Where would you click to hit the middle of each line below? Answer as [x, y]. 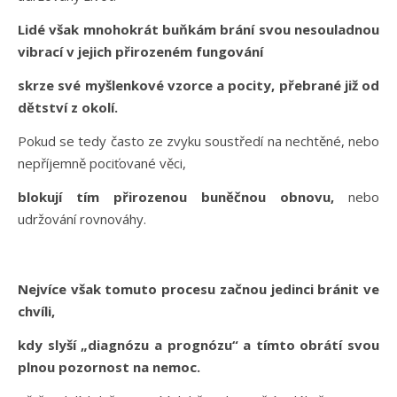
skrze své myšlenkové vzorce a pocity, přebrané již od [198, 86]
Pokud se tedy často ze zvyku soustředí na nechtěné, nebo [198, 141]
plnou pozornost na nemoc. [109, 367]
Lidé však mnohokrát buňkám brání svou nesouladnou [198, 30]
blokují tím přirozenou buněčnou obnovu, [176, 197]
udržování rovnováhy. [82, 219]
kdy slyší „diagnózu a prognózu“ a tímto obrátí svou [198, 345]
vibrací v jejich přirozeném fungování [140, 52]
